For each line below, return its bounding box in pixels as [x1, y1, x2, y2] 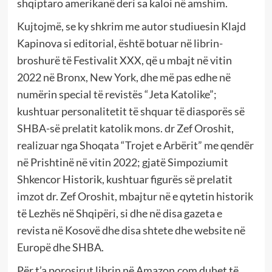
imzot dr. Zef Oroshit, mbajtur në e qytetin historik [16, 189, 253, 203]
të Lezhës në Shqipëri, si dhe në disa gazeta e [16, 206, 222, 220]
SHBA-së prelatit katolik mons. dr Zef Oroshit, [16, 121, 234, 135]
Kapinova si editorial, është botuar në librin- [16, 36, 223, 50]
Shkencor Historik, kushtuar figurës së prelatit [16, 172, 233, 186]
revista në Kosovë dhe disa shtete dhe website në [16, 223, 245, 237]
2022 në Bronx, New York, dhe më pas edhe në [16, 70, 231, 84]
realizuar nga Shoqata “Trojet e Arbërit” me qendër [16, 138, 254, 152]
